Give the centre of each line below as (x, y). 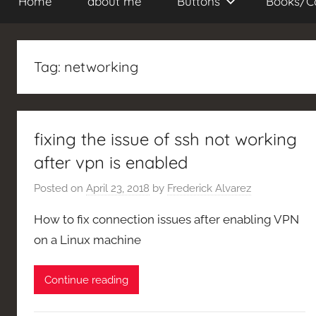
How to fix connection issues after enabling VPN (166, 220)
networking (101, 66)
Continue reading (86, 280)
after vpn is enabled (111, 162)
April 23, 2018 (118, 189)
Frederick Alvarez (209, 189)
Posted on (60, 189)
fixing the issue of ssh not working (165, 139)
